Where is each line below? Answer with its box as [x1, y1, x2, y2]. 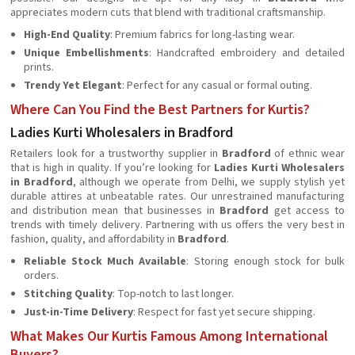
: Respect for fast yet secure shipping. [133, 304, 315, 321]
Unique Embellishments [24, 45, 149, 62]
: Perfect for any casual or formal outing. [122, 78, 312, 94]
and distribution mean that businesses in [10, 203, 220, 219]
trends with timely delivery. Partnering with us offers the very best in [10, 217, 345, 234]
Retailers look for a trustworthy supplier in [10, 146, 222, 162]
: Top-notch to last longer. [113, 286, 234, 303]
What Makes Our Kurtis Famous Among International [10, 326, 328, 347]
